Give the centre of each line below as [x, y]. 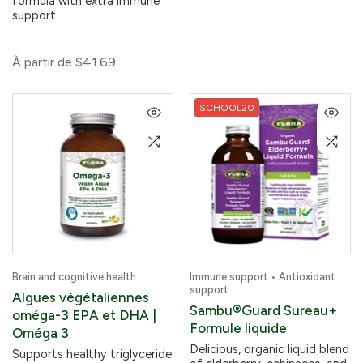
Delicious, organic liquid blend [269, 349]
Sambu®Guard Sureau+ [263, 310]
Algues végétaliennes [81, 297]
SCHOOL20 [227, 108]
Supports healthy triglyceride [92, 354]
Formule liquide [238, 328]
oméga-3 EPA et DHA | [84, 315]
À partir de [42, 62]
